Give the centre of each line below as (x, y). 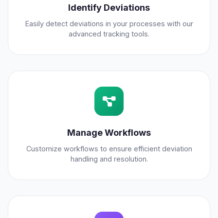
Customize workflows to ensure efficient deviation (109, 149)
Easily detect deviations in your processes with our (109, 24)
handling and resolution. (109, 159)
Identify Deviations (109, 8)
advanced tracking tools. (109, 34)
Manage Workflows (109, 133)
